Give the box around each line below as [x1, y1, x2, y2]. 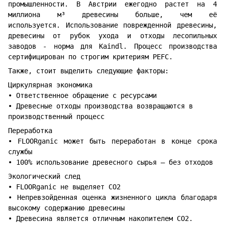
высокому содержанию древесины [8, 203, 125, 212]
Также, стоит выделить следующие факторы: [8, 66, 169, 75]
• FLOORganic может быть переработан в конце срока [8, 137, 217, 145]
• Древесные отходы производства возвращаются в [8, 101, 193, 110]
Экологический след [8, 172, 80, 180]
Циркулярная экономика [8, 80, 92, 89]
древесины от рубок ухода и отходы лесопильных [8, 31, 217, 40]
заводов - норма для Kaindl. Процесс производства [8, 42, 217, 50]
